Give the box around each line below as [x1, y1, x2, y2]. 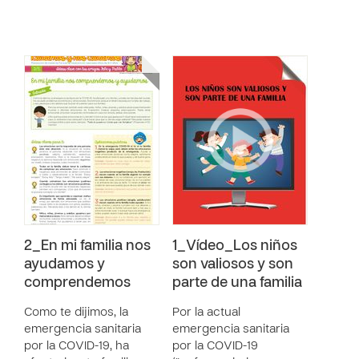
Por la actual [172, 307, 240, 318]
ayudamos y [24, 258, 105, 272]
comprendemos [24, 276, 131, 290]
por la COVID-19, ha [24, 341, 129, 352]
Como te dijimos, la [24, 307, 128, 318]
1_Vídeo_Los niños [172, 240, 297, 253]
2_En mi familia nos [24, 240, 151, 253]
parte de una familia [172, 276, 302, 290]
